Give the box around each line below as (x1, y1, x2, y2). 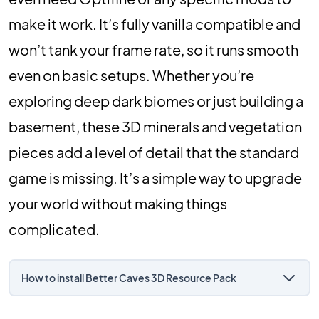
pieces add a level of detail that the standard (9, 143, 299, 161)
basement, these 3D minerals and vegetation (9, 117, 302, 135)
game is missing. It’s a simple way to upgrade (9, 169, 302, 187)
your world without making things (9, 194, 227, 212)
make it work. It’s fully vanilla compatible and (9, 15, 300, 33)
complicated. (9, 220, 100, 238)
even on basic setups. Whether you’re (9, 66, 254, 84)
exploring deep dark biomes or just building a (9, 92, 303, 110)
